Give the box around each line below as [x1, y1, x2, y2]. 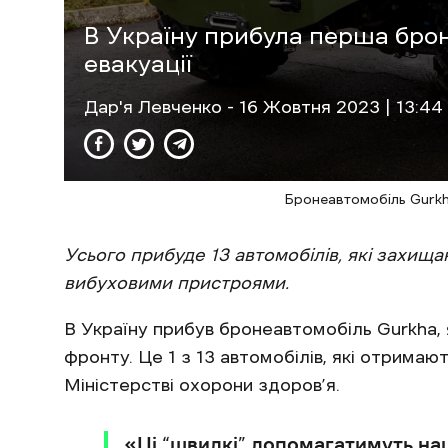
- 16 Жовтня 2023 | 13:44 [227, 98, 443, 117]
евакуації [84, 52, 192, 77]
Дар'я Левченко [84, 98, 227, 117]
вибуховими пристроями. [64, 274, 289, 293]
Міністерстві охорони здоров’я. [64, 376, 340, 395]
